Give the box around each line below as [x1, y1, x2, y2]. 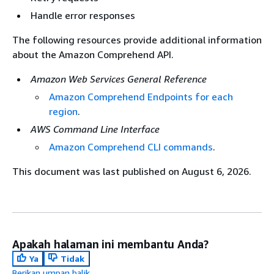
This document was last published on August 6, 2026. [12, 165, 251, 177]
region [49, 105, 78, 117]
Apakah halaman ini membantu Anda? [12, 237, 209, 251]
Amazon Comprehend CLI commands [49, 141, 213, 153]
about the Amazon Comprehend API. [12, 48, 174, 61]
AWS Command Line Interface [31, 123, 160, 135]
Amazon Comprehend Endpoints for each [49, 91, 233, 103]
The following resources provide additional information [12, 34, 262, 46]
